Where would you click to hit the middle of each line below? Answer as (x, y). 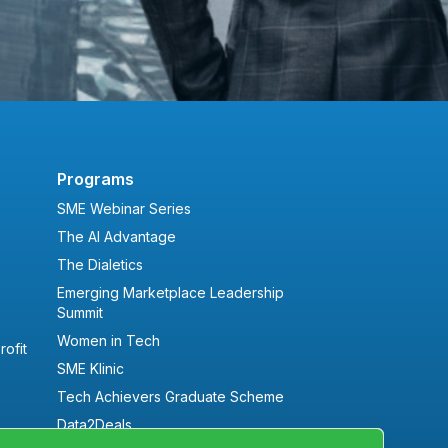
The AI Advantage (116, 237)
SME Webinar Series (123, 209)
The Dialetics (99, 265)
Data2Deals (94, 425)
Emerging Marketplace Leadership (170, 293)
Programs (95, 179)
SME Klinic (90, 369)
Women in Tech (108, 341)
